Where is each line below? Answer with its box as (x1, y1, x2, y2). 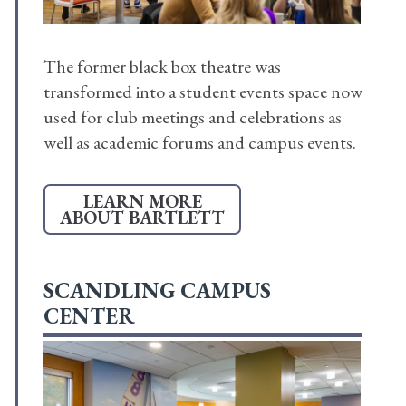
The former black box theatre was (43, 54, 281, 79)
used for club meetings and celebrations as (43, 105, 342, 130)
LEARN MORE (82, 189, 202, 214)
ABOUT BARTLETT (60, 206, 225, 230)
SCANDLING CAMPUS (43, 276, 271, 305)
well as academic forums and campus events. (43, 130, 356, 155)
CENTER (43, 302, 135, 331)
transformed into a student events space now (43, 80, 362, 104)
